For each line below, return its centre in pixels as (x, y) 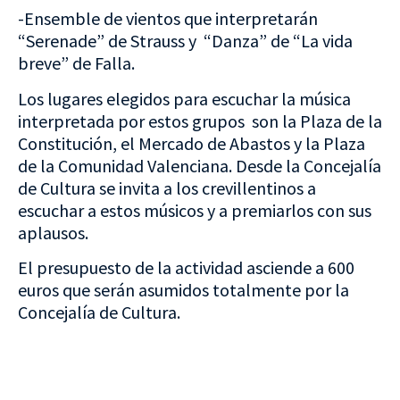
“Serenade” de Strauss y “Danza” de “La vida (185, 41)
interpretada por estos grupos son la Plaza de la (200, 121)
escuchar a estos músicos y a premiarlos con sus (195, 210)
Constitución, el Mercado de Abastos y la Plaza (192, 143)
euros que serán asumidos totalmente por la (183, 289)
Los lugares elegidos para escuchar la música (184, 98)
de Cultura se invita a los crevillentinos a (167, 187)
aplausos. (53, 232)
